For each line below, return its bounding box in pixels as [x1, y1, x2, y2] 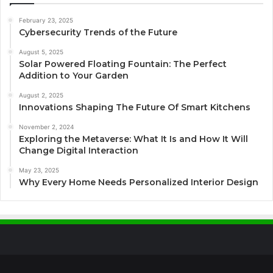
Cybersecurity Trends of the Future [19, 26, 177, 38]
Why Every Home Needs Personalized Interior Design [19, 176, 258, 188]
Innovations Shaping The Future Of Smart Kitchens [19, 101, 250, 113]
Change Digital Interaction [19, 144, 138, 156]
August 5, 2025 [19, 48, 63, 55]
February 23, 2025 [19, 16, 73, 24]
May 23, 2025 [19, 166, 59, 174]
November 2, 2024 [19, 122, 74, 130]
